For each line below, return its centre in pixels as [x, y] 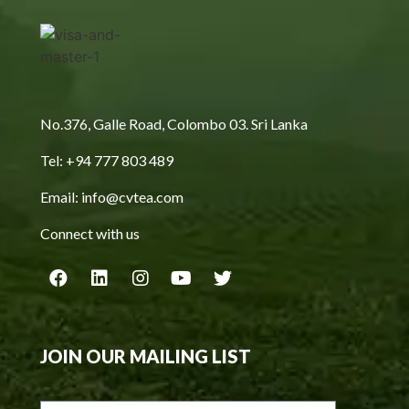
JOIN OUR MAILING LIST [145, 356]
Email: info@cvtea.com [111, 196]
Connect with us [89, 233]
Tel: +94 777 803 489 [106, 160]
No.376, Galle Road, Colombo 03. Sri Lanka [173, 123]
